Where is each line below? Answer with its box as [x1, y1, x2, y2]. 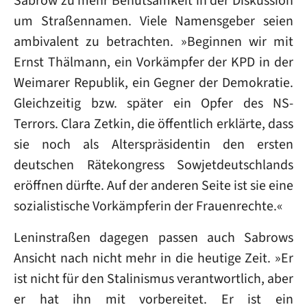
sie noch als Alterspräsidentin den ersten [14, 135, 293, 153]
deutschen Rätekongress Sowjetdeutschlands [14, 156, 293, 174]
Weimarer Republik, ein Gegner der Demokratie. [14, 73, 293, 92]
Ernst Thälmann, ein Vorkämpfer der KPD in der [14, 53, 293, 71]
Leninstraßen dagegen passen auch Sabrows [14, 228, 293, 247]
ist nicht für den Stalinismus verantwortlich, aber [14, 269, 293, 288]
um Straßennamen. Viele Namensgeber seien [14, 12, 293, 30]
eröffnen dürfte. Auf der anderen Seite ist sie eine [14, 176, 293, 195]
